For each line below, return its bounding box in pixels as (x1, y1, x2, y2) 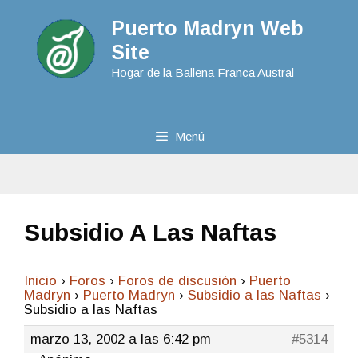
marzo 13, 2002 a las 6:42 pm (30, 331, 211, 347)
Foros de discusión (118, 272, 237, 288)
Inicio (24, 272, 57, 288)
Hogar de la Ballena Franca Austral (110, 66, 294, 79)
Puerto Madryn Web (110, 17, 304, 39)
